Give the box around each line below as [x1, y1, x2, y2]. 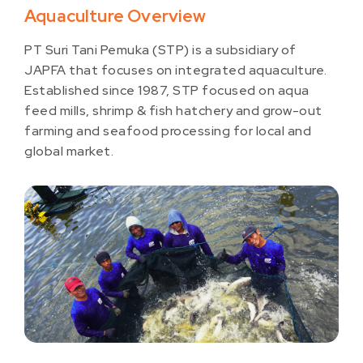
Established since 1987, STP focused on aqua [24, 82, 310, 99]
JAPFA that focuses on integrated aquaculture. [24, 62, 327, 79]
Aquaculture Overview [24, 5, 207, 27]
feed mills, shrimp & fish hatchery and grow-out [24, 102, 322, 119]
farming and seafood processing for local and [24, 122, 311, 139]
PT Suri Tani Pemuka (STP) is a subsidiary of [24, 41, 296, 58]
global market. [24, 143, 113, 160]
